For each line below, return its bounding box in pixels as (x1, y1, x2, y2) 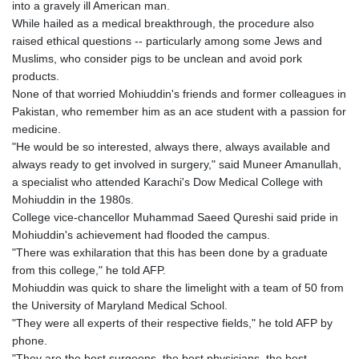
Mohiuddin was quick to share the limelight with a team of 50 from (12, 280, 344, 294)
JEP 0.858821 (174, 254, 244, 268)
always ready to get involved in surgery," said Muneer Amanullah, (12, 157, 341, 171)
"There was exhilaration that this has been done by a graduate (12, 245, 328, 259)
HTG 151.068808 (174, 78, 259, 91)
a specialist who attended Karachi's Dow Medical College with (12, 175, 323, 188)
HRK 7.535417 (174, 60, 245, 74)
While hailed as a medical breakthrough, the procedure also (12, 16, 314, 30)
